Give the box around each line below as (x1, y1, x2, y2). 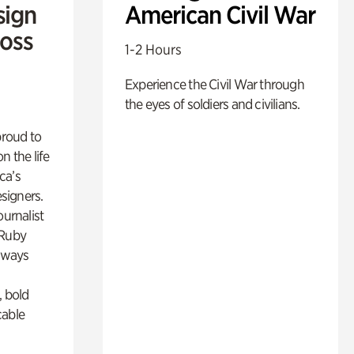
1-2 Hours (124, 41, 182, 58)
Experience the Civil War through (124, 76, 304, 93)
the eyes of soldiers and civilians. (124, 96, 300, 113)
